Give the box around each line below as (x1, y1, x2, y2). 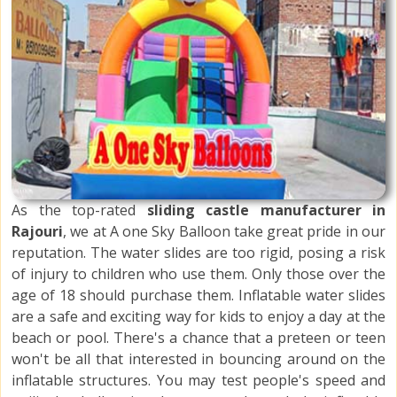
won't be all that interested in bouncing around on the (12, 349, 385, 370)
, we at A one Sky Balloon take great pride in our (63, 222, 385, 242)
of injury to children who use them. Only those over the (12, 264, 385, 284)
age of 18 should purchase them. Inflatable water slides (12, 285, 385, 306)
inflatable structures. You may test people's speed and (12, 370, 385, 391)
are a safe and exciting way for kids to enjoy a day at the (12, 307, 385, 327)
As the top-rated (12, 200, 147, 221)
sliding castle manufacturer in (146, 200, 385, 221)
